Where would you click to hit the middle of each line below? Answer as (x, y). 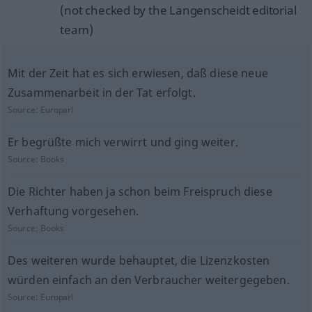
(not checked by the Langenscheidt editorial (178, 10)
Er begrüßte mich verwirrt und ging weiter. (123, 142)
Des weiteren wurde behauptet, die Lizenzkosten (139, 260)
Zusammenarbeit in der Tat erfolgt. (101, 93)
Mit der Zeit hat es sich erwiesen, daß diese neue (138, 73)
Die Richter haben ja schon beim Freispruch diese (140, 192)
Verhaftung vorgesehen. (73, 211)
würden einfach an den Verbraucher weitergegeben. (148, 280)
